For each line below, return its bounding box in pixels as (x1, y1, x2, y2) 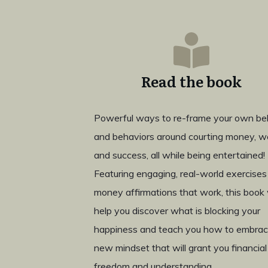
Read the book (141, 71, 242, 92)
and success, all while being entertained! (94, 149, 265, 161)
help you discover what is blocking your (94, 205, 260, 217)
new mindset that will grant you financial (94, 242, 267, 254)
